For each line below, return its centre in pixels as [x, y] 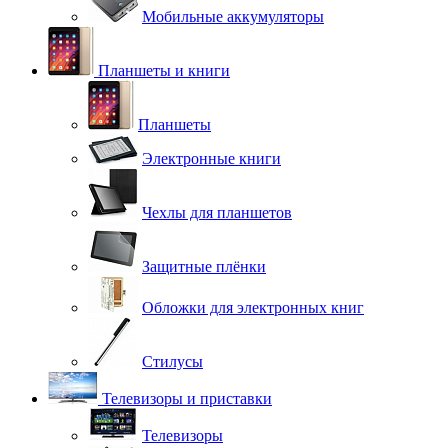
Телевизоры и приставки [187, 398]
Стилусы [172, 361]
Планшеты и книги [164, 70]
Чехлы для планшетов [217, 212]
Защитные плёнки [204, 266]
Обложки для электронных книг [253, 307]
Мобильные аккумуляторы [233, 16]
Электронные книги [211, 158]
